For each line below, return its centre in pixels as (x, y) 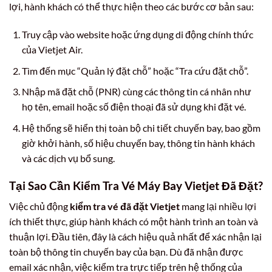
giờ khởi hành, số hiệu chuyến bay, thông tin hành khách (138, 143)
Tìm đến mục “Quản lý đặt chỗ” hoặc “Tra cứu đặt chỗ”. (135, 70)
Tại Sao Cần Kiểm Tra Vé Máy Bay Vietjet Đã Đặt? (136, 185)
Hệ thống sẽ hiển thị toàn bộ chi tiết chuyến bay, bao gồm (141, 127)
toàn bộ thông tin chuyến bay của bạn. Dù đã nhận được (126, 252)
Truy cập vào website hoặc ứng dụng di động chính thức (137, 35)
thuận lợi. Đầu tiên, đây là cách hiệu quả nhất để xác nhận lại (135, 237)
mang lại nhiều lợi (218, 206)
